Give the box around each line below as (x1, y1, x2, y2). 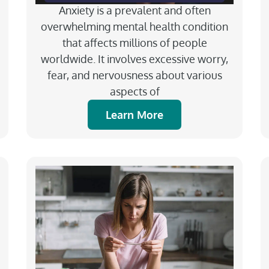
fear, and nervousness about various (47, 68, 222, 82)
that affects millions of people (62, 35, 207, 49)
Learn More (106, 107, 163, 121)
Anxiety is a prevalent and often (58, 3, 211, 17)
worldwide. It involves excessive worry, (41, 52, 228, 65)
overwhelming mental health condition (41, 19, 228, 33)
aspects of (109, 84, 160, 98)
